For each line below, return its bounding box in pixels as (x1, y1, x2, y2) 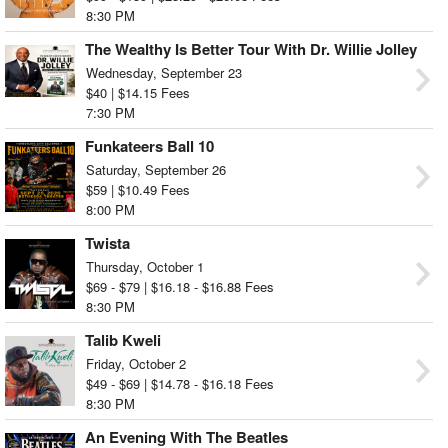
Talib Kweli (85, 328, 161, 351)
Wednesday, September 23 (86, 62, 242, 82)
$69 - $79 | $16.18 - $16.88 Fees (86, 276, 274, 296)
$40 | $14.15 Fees (86, 82, 190, 102)
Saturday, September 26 (86, 159, 226, 179)
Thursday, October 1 (86, 256, 204, 276)
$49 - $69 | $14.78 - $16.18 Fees (86, 373, 274, 393)
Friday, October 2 (86, 353, 186, 373)
